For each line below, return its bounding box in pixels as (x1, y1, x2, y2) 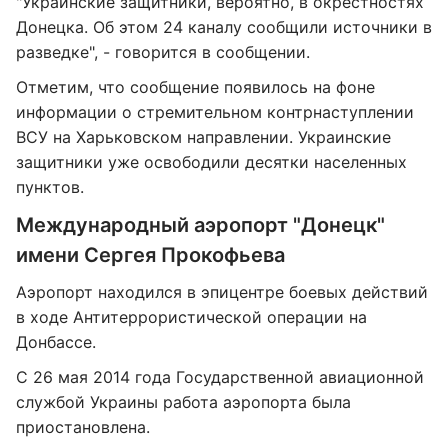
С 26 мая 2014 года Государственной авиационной (16, 367, 424, 387)
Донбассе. (16, 332, 96, 352)
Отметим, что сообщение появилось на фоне (16, 77, 375, 97)
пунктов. (16, 177, 84, 197)
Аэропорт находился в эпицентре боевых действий (16, 282, 428, 302)
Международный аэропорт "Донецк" (16, 213, 385, 237)
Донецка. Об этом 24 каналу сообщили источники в (16, 17, 432, 37)
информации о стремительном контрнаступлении (16, 102, 414, 122)
